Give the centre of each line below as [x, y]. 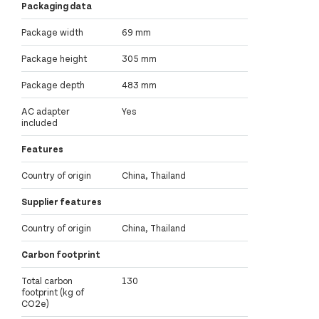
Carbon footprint [61, 254]
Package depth [53, 84]
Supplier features [62, 201]
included [40, 122]
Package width [52, 32]
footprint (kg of [53, 292]
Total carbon [47, 280]
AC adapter [46, 111]
